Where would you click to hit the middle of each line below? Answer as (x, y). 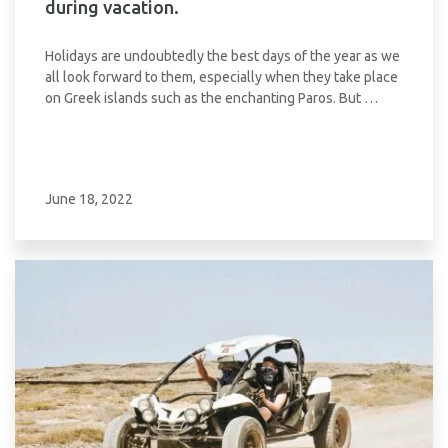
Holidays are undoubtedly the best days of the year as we (222, 56)
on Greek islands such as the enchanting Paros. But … (211, 98)
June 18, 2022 (89, 199)
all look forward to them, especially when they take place (221, 77)
